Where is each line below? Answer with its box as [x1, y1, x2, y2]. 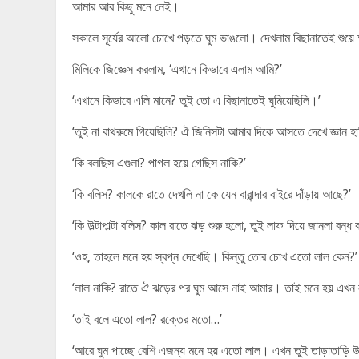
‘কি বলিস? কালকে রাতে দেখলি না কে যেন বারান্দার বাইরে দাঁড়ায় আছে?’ [72, 185, 351, 203]
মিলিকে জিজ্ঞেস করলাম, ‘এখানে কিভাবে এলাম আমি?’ [72, 60, 282, 78]
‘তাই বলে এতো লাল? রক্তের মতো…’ [72, 310, 222, 328]
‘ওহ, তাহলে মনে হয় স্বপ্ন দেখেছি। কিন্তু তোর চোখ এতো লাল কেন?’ [72, 248, 357, 265]
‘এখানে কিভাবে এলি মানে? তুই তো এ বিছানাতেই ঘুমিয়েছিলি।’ [72, 91, 321, 109]
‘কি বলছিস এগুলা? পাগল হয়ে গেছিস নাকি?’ [72, 154, 246, 171]
